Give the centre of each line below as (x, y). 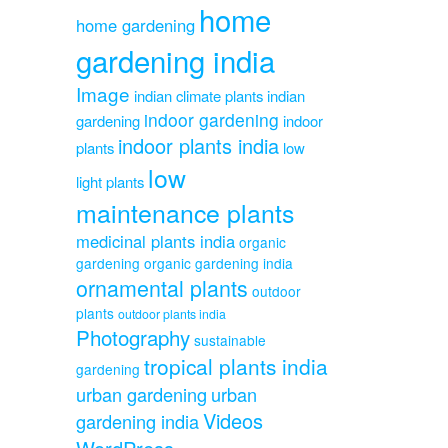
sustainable (230, 339)
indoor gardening (211, 119)
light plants (110, 181)
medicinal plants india (155, 240)
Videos (233, 420)
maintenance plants (185, 211)
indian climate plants (198, 95)
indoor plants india (198, 145)
